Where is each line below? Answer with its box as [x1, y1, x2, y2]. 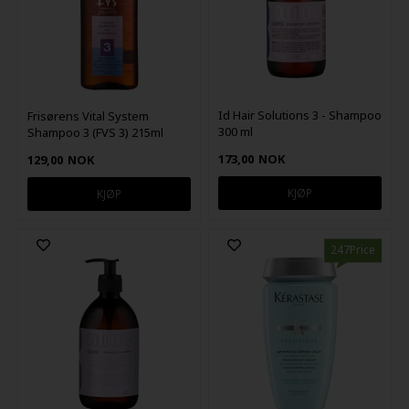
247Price [330, 242, 376, 258]
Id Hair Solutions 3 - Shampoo [218, 107, 383, 124]
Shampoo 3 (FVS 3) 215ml [26, 124, 163, 142]
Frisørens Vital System [26, 108, 149, 125]
